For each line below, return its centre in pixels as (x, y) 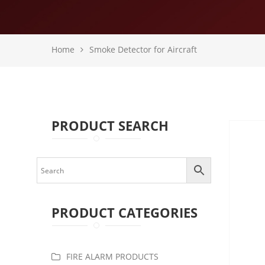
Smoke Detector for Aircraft (143, 49)
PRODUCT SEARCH (110, 125)
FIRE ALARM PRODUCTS (112, 256)
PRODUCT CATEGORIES (125, 212)
